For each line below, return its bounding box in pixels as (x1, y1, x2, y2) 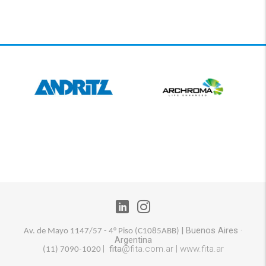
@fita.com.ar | (121, 243, 180, 254)
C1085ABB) (138, 226, 181, 236)
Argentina (114, 234, 152, 245)
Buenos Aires (186, 224, 238, 236)
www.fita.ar (179, 243, 224, 254)
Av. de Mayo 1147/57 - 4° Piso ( (24, 226, 138, 236)
